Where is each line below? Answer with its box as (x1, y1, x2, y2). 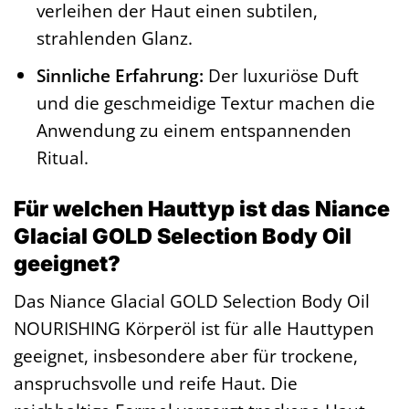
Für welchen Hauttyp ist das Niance (14, 194, 390, 222)
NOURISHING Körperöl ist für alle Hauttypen (14, 316, 374, 341)
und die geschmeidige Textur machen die (37, 90, 376, 116)
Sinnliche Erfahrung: (37, 63, 204, 89)
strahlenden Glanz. (37, 25, 194, 50)
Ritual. (37, 145, 89, 171)
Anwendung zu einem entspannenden (37, 118, 352, 143)
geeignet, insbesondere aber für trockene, (14, 343, 358, 369)
